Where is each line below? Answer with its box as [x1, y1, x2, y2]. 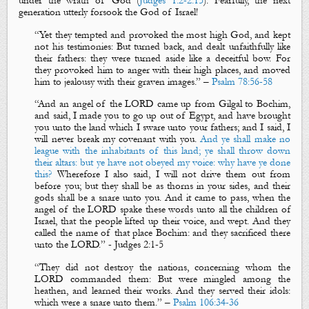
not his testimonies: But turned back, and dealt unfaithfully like [34, 40, 290, 52]
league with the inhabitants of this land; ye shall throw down [34, 145, 290, 157]
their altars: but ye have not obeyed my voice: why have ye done [34, 157, 290, 169]
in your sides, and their [192, 180, 290, 192]
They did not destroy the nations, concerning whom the [39, 261, 290, 273]
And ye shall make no [199, 133, 290, 146]
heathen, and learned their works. [34, 284, 172, 297]
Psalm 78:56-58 [212, 75, 273, 88]
